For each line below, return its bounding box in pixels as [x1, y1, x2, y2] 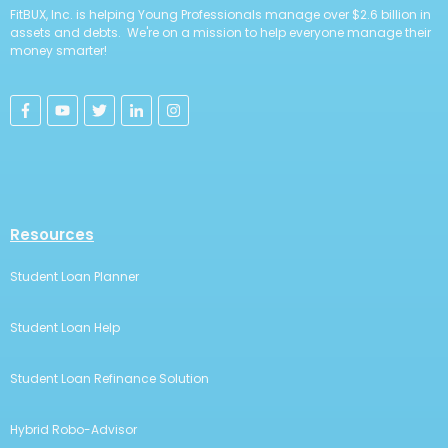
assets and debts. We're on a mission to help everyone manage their [10, 24, 431, 41]
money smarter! [10, 42, 107, 59]
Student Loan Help [10, 319, 120, 336]
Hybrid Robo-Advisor [10, 421, 137, 438]
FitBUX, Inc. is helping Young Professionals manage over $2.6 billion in [10, 6, 431, 23]
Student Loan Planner [10, 268, 139, 285]
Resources [10, 224, 94, 245]
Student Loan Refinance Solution [10, 370, 209, 387]
